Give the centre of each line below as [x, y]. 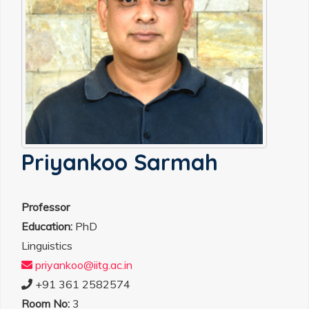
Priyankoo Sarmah [123, 162]
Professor [47, 207]
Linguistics [47, 246]
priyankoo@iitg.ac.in [82, 265]
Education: [47, 226]
